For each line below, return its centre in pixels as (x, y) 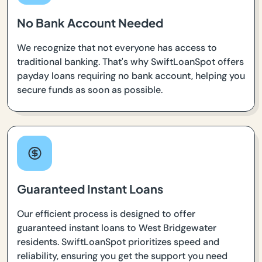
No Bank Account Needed (90, 22)
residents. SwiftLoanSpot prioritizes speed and (118, 242)
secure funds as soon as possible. (90, 89)
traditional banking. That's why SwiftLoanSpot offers (130, 61)
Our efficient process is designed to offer (106, 213)
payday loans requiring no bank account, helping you (131, 75)
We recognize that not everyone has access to (117, 47)
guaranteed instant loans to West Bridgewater (117, 227)
